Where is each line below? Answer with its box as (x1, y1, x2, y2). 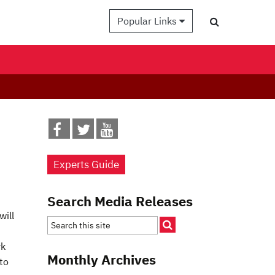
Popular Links (117, 15, 179, 27)
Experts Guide (53, 158, 119, 171)
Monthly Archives (47, 250, 156, 268)
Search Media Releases (47, 192, 193, 210)
